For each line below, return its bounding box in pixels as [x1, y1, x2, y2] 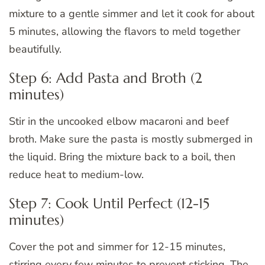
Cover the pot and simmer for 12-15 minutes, [9, 239, 225, 254]
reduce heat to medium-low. [9, 167, 144, 182]
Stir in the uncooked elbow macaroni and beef [9, 114, 229, 128]
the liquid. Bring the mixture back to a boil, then [9, 149, 235, 164]
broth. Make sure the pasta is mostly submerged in [9, 131, 253, 146]
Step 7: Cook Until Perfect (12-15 [9, 194, 209, 212]
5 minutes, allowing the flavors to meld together [9, 24, 240, 38]
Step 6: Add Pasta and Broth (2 [9, 69, 202, 87]
